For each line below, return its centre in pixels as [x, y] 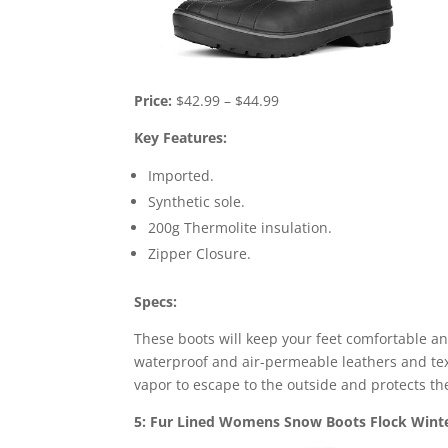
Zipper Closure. [200, 253]
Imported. [181, 175]
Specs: [156, 301]
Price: [153, 100]
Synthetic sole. [197, 201]
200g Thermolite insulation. [240, 227]
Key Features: [181, 137]
